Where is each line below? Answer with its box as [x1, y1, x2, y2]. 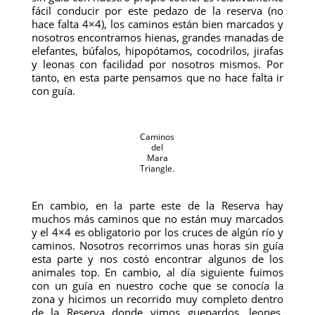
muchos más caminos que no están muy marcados [31, 212, 284, 226]
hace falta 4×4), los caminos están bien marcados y [31, 17, 284, 31]
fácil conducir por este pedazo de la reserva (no [31, 4, 284, 18]
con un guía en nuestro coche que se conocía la [31, 278, 284, 292]
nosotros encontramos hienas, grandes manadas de [31, 30, 284, 44]
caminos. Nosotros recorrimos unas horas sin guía [31, 238, 284, 252]
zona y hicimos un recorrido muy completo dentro [31, 292, 284, 306]
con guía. [31, 84, 75, 98]
